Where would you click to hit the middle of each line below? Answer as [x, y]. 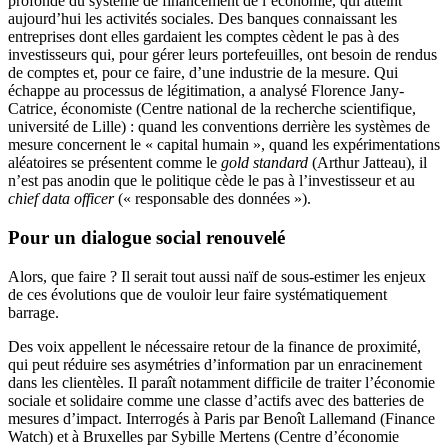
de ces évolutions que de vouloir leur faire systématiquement [197, 294]
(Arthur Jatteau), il [367, 163]
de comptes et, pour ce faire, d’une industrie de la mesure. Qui [203, 73]
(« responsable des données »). [212, 199]
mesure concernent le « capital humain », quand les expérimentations [224, 145]
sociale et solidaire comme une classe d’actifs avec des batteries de [216, 400]
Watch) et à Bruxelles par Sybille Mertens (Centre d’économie [203, 436]
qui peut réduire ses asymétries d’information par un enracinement [215, 364]
